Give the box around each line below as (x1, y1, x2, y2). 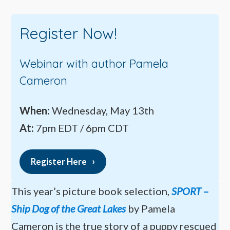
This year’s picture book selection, (11, 185, 170, 198)
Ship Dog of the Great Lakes (11, 202, 126, 215)
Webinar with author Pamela (20, 56, 169, 71)
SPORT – (171, 185, 209, 198)
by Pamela (128, 202, 176, 215)
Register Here (31, 156, 87, 167)
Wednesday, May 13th (52, 104, 155, 117)
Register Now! (20, 24, 118, 44)
